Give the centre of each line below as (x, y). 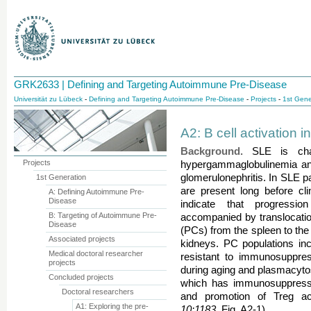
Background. (212, 151)
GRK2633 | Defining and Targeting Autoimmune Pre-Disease (150, 84)
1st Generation (61, 177)
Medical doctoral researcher (96, 253)
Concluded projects (82, 277)
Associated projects (82, 239)
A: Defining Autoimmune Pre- (97, 192)
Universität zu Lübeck (48, 99)
